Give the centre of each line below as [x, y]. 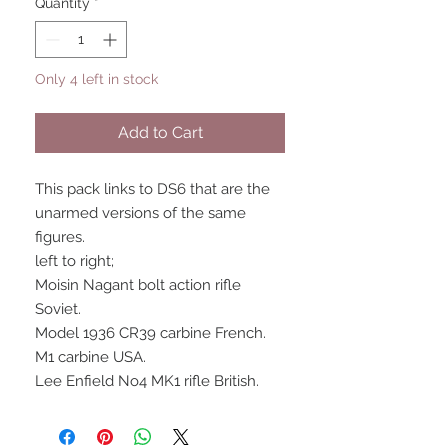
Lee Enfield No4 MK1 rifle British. [147, 380]
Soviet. [58, 308]
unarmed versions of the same [140, 212]
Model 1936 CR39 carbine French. [150, 332]
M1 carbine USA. [90, 356]
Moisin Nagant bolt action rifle [138, 284]
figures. [60, 236]
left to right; [74, 260]
